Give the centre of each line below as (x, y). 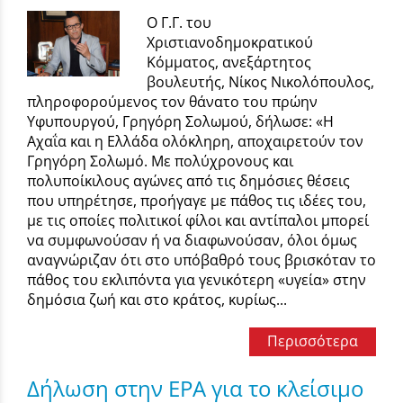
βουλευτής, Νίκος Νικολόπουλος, (261, 82)
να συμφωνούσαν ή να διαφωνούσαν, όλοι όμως (192, 241)
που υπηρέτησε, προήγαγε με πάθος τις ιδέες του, (197, 201)
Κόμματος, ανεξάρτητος (229, 63)
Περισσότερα (313, 341)
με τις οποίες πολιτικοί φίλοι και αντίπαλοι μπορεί (198, 221)
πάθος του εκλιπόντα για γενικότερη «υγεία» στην (197, 280)
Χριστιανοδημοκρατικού (230, 43)
